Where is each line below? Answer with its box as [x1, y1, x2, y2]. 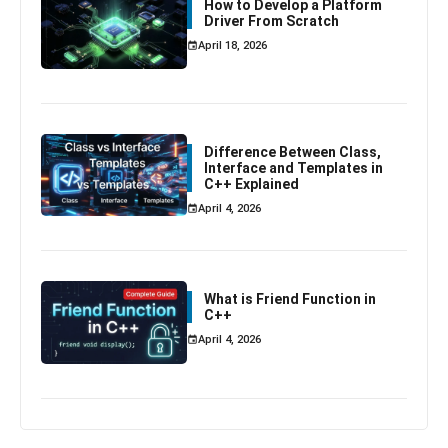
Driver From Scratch [204, 12, 340, 29]
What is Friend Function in [204, 291, 377, 308]
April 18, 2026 [198, 38, 268, 52]
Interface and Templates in [204, 159, 384, 176]
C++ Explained [204, 175, 300, 192]
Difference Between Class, [204, 143, 382, 160]
